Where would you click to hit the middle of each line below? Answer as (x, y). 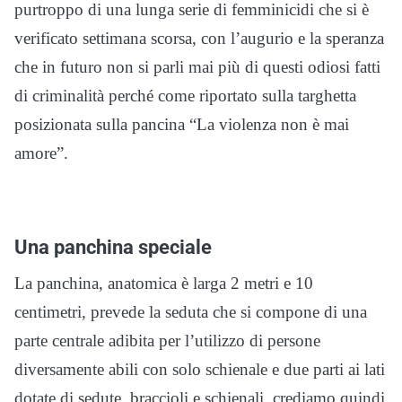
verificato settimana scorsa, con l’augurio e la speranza (199, 39)
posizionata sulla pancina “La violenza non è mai (182, 125)
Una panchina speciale (113, 247)
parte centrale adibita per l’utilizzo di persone (167, 341)
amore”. (41, 153)
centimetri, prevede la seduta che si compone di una (191, 312)
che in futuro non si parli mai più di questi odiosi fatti (197, 67)
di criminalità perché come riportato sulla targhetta (185, 96)
